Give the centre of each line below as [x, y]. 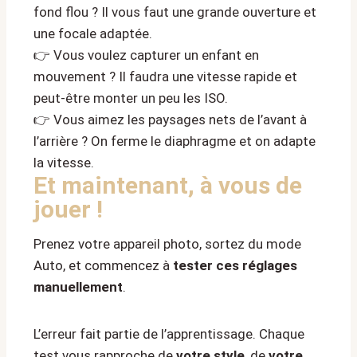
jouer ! [68, 210]
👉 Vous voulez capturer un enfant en [146, 55]
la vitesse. [64, 163]
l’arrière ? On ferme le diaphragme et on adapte [175, 141]
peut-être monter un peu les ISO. [131, 98]
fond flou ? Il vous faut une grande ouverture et [175, 12]
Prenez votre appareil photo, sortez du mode [167, 244]
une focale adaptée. [93, 34]
